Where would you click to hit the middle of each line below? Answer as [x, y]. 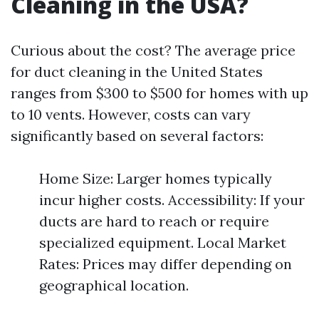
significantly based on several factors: [137, 136]
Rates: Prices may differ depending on [166, 264]
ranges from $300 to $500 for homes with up [159, 93]
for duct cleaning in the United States [137, 72]
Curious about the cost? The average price [153, 51]
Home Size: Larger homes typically [156, 179]
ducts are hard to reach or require [154, 221]
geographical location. [114, 286]
